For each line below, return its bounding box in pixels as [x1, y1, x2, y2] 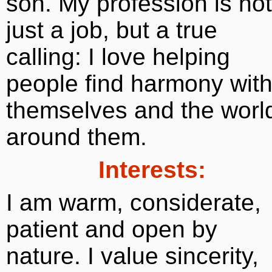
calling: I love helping [6, 44, 230, 70]
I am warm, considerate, [6, 189, 261, 216]
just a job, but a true [6, 17, 217, 43]
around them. [6, 124, 147, 150]
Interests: [98, 157, 206, 183]
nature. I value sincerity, [6, 243, 259, 269]
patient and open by [6, 216, 217, 242]
